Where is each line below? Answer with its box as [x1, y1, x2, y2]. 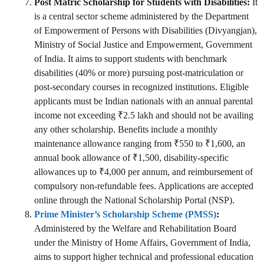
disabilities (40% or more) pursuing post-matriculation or [34, 68, 243, 78]
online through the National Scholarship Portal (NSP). [34, 195, 235, 206]
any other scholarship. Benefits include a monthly [34, 124, 217, 135]
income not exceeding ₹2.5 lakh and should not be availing [34, 110, 253, 121]
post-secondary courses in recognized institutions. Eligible [34, 82, 249, 93]
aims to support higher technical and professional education [34, 252, 253, 262]
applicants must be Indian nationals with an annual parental [34, 96, 253, 107]
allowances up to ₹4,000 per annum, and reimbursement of [34, 167, 253, 177]
